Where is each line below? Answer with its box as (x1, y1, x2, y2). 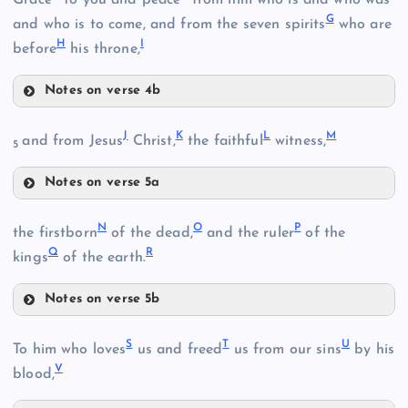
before (13, 41, 56, 56)
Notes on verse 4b (45, 83, 161, 97)
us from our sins (229, 342, 342, 357)
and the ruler (202, 225, 295, 240)
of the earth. (57, 250, 146, 265)
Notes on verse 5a (45, 175, 160, 189)
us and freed (132, 342, 223, 357)
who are (333, 16, 392, 32)
